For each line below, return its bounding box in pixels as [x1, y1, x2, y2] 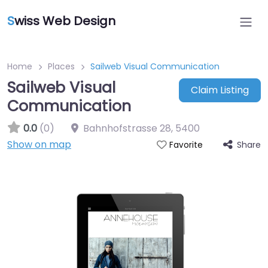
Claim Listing [190, 83, 249, 98]
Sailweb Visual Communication [90, 60, 220, 72]
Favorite [169, 139, 203, 151]
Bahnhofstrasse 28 [83, 121, 171, 135]
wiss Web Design [14, 13, 115, 29]
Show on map [7, 138, 71, 151]
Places [48, 60, 75, 72]
